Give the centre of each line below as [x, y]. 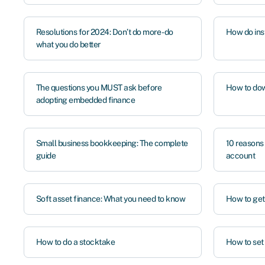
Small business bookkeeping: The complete [112, 143]
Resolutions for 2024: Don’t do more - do [104, 32]
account [240, 156]
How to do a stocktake [75, 242]
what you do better [68, 44]
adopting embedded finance [85, 100]
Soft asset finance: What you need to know [110, 199]
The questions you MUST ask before [98, 88]
